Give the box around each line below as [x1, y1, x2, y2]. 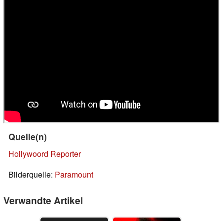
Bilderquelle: [8, 169, 55, 181]
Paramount [55, 169, 93, 181]
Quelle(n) [8, 130, 47, 143]
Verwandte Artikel [3, 193, 83, 208]
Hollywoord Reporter [8, 148, 81, 160]
